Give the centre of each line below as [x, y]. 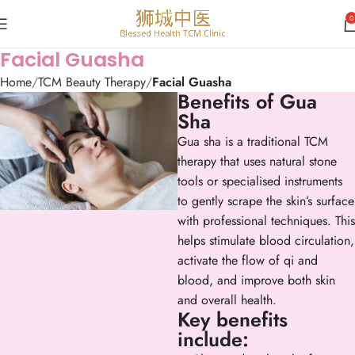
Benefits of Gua [247, 101]
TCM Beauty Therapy [92, 82]
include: [213, 339]
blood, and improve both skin [256, 280]
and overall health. [227, 300]
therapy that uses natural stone [257, 161]
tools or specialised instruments [260, 181]
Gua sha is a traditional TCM [253, 141]
